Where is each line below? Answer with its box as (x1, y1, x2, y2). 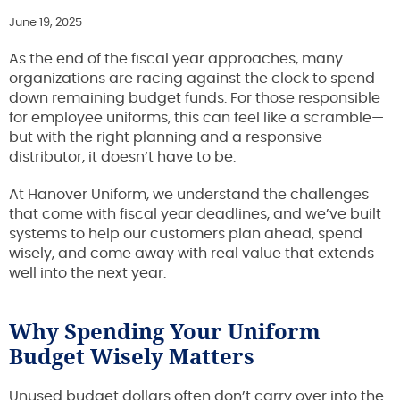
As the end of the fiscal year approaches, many (9, 51, 343, 66)
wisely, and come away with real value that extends (9, 246, 374, 261)
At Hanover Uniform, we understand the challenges (9, 187, 369, 202)
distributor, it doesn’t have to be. (9, 149, 236, 164)
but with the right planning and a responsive (9, 129, 322, 145)
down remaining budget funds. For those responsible (9, 90, 380, 105)
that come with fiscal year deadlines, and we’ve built (9, 206, 381, 221)
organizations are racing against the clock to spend (9, 71, 375, 86)
